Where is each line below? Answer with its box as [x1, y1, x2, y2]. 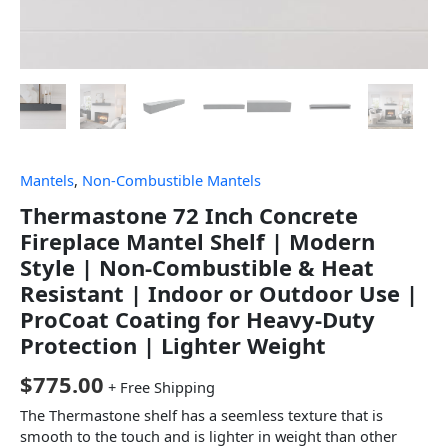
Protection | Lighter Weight [20, 329, 326, 360]
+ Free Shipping [108, 376, 215, 397]
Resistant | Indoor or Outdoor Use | [20, 277, 418, 308]
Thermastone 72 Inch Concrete [20, 199, 358, 230]
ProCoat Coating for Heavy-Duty [20, 303, 375, 334]
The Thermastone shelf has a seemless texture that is [20, 405, 383, 426]
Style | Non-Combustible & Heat [20, 251, 374, 282]
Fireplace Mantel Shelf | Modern [20, 225, 375, 256]
